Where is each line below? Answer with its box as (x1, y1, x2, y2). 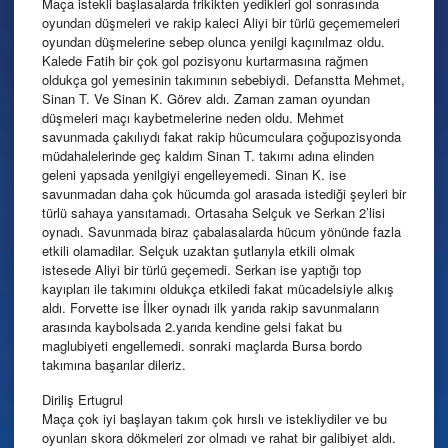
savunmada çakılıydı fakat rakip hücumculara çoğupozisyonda (42, 126, 401, 146)
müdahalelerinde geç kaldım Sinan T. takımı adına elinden (42, 145, 374, 165)
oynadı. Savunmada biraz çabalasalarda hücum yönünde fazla (42, 221, 401, 241)
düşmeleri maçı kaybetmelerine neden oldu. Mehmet (42, 107, 344, 127)
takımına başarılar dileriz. (42, 354, 186, 374)
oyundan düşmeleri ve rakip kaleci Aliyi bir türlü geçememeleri (42, 12, 400, 32)
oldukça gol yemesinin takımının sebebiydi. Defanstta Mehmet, (42, 69, 405, 89)
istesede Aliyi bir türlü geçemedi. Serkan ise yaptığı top (42, 259, 361, 279)
